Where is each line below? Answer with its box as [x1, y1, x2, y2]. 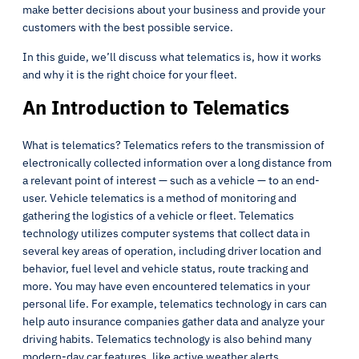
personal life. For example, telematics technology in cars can [22, 296, 327, 311]
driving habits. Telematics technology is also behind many [22, 332, 312, 346]
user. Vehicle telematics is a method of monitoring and [22, 191, 296, 205]
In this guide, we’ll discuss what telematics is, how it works [22, 50, 321, 64]
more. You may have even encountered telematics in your [22, 279, 310, 293]
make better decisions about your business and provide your [22, 2, 325, 17]
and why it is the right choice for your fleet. [22, 67, 237, 82]
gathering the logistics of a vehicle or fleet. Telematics [22, 208, 294, 223]
